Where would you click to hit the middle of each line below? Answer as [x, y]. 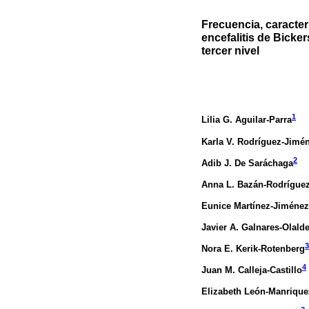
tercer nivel [230, 51]
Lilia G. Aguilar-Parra [247, 120]
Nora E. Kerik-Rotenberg [253, 249]
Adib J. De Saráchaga [247, 163]
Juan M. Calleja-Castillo [252, 270]
